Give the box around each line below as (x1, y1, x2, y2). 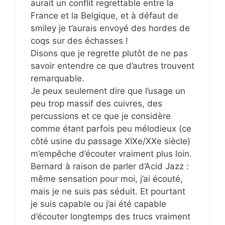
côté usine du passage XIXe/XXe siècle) (31, 136, 190, 146)
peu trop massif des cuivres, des (31, 98, 162, 108)
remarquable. (31, 73, 84, 83)
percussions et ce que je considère (31, 110, 171, 121)
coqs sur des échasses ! (31, 35, 128, 46)
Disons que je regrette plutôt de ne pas (31, 48, 188, 58)
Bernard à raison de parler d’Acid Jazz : (31, 161, 189, 171)
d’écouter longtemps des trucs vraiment (31, 211, 190, 221)
